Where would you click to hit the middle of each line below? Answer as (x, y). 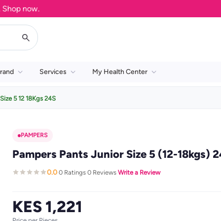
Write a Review (139, 172)
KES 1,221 (47, 207)
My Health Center (120, 72)
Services (53, 72)
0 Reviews (102, 172)
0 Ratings (72, 172)
